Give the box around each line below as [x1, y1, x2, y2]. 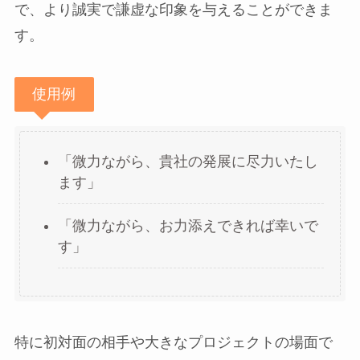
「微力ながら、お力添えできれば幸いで [57, 217, 318, 234]
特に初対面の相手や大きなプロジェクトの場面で [14, 334, 333, 351]
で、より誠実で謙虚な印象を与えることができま [14, 2, 333, 18]
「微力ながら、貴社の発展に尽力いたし [57, 153, 318, 170]
